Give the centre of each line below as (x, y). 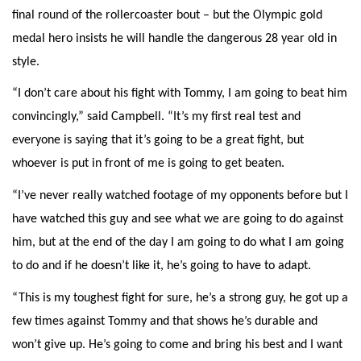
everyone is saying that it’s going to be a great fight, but (158, 141)
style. (26, 62)
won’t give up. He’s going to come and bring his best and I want (177, 344)
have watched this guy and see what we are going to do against (178, 220)
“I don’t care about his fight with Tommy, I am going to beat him (180, 94)
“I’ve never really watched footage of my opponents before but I (180, 196)
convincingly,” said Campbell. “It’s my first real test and (156, 117)
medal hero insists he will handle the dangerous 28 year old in (174, 38)
